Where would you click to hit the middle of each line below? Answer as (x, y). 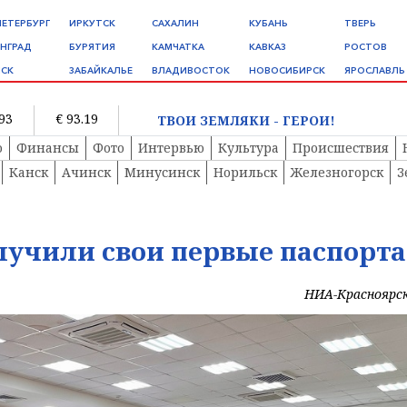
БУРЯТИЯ (92, 47)
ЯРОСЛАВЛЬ (375, 70)
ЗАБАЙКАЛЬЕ (101, 70)
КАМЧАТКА (178, 47)
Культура (248, 148)
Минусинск (162, 173)
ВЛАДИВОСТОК (191, 70)
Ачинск (86, 173)
